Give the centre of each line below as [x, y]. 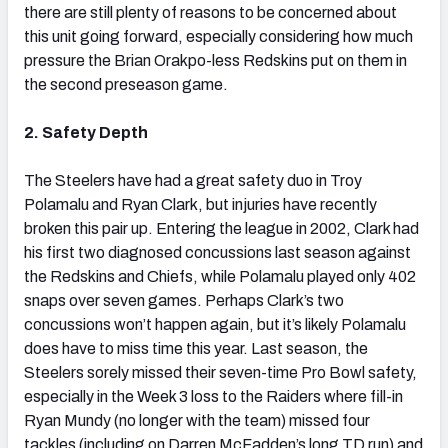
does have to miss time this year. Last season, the [196, 348]
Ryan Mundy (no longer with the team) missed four [197, 420]
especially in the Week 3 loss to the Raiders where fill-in [213, 396]
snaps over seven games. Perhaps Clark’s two [184, 300]
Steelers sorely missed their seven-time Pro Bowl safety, [220, 372]
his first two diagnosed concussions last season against [217, 252]
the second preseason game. [126, 84]
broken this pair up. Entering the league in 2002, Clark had [221, 228]
